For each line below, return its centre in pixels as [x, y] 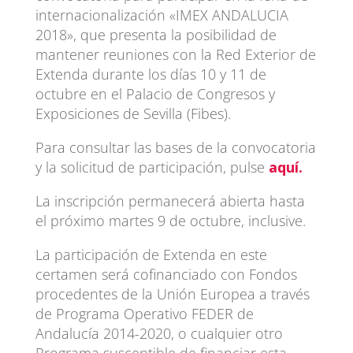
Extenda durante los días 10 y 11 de [150, 74]
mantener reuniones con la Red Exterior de [175, 54]
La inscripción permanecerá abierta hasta [170, 201]
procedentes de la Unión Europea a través [172, 294]
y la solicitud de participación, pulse [152, 167]
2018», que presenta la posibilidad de [156, 34]
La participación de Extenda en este [151, 254]
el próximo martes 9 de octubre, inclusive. [170, 220]
